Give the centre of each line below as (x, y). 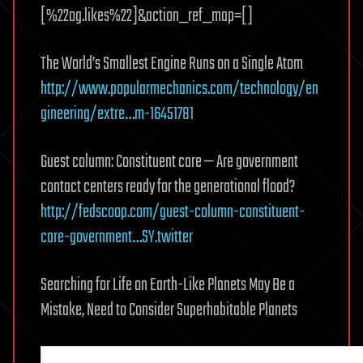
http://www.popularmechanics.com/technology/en (179, 89)
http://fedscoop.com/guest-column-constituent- (173, 212)
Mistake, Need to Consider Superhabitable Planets (169, 310)
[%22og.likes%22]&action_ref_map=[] (147, 16)
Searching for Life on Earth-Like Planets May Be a (168, 285)
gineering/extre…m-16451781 (117, 114)
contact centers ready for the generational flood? (168, 187)
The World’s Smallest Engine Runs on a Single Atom (172, 64)
